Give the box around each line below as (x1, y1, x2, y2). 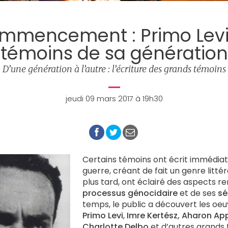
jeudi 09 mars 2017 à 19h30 (65, 93, 163, 104)
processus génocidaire (82, 187, 178, 199)
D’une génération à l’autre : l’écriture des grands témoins (2, 63, 226, 75)
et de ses (178, 187, 218, 199)
